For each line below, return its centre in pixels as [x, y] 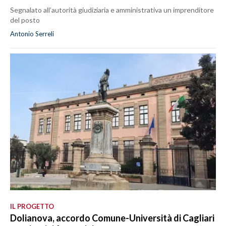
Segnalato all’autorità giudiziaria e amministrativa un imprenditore [112, 10]
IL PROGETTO [32, 206]
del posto [25, 20]
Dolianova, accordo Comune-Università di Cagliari [112, 218]
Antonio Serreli [32, 34]
